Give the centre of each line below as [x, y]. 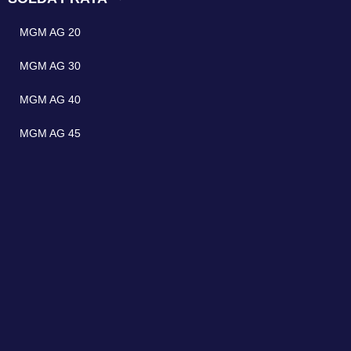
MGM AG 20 [50, 33]
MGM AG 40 [50, 100]
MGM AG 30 [50, 66]
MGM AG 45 [50, 134]
